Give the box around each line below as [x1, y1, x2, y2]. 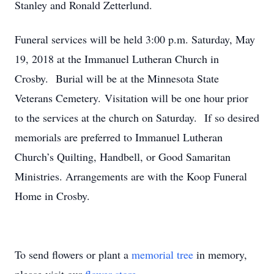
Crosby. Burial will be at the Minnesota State [15, 71, 219, 86]
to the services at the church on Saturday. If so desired [15, 110, 259, 125]
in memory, [193, 247, 247, 262]
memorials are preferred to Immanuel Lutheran [15, 130, 223, 144]
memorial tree [131, 247, 193, 262]
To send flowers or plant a [15, 247, 131, 262]
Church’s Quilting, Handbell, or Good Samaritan [15, 149, 231, 164]
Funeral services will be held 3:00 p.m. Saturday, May [15, 32, 255, 46]
